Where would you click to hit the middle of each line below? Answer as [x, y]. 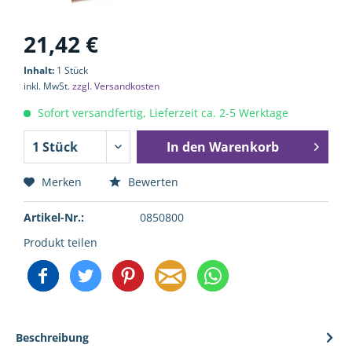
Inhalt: [40, 70]
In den [187, 147]
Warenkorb [244, 147]
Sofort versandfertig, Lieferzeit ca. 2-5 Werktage [161, 113]
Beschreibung [52, 337]
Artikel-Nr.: [54, 217]
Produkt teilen [60, 242]
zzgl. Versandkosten [116, 86]
